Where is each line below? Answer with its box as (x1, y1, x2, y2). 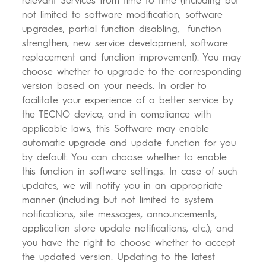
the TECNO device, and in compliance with (22, 109, 211, 121)
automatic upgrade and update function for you (22, 137, 236, 149)
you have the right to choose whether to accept (22, 237, 236, 249)
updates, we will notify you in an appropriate (22, 180, 223, 192)
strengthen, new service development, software (22, 37, 229, 49)
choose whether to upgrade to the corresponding (22, 66, 242, 78)
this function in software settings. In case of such (22, 166, 237, 178)
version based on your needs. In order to (22, 80, 207, 92)
